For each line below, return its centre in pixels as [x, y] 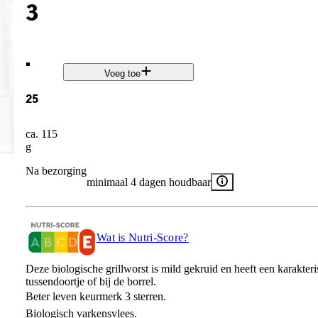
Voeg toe [123, 74]
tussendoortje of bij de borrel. [91, 281]
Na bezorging [56, 170]
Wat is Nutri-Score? [142, 237]
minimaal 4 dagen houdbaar [148, 182]
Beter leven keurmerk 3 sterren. [95, 296]
